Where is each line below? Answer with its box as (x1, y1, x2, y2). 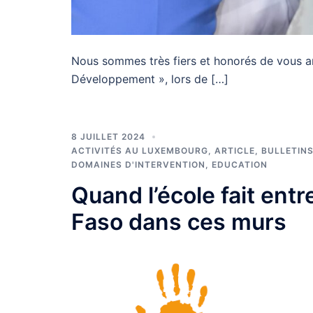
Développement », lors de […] (71, 71, 228, 86)
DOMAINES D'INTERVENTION (71, 159, 205, 170)
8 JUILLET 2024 (71, 131, 145, 142)
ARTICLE (214, 145, 255, 156)
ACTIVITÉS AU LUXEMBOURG (71, 145, 208, 156)
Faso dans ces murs (71, 208, 286, 235)
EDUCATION (212, 159, 268, 170)
